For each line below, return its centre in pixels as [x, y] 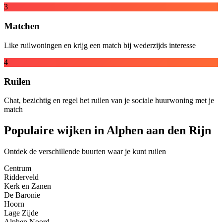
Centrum [18, 168]
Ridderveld [21, 177]
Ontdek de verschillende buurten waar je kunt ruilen [85, 152]
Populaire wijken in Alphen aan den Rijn [108, 131]
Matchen [22, 26]
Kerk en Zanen [28, 186]
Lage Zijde [21, 213]
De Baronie [22, 195]
